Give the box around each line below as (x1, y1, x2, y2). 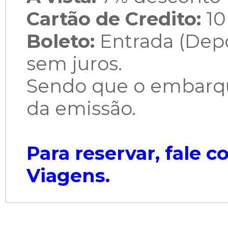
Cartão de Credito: (26, 8, 206, 30)
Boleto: (26, 30, 100, 52)
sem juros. (26, 52, 122, 75)
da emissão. (26, 97, 136, 120)
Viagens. (26, 164, 110, 187)
